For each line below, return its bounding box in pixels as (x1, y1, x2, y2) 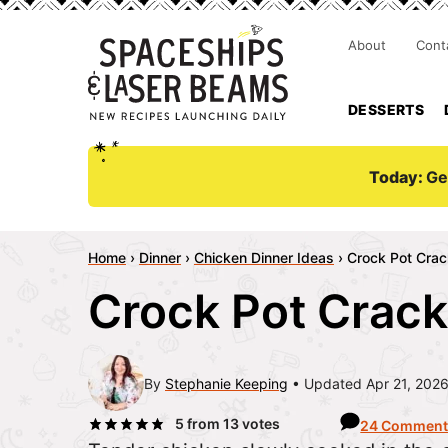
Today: (369, 166, 426, 187)
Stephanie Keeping (165, 374, 288, 392)
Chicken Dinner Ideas (194, 249, 334, 266)
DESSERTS (348, 101, 425, 118)
